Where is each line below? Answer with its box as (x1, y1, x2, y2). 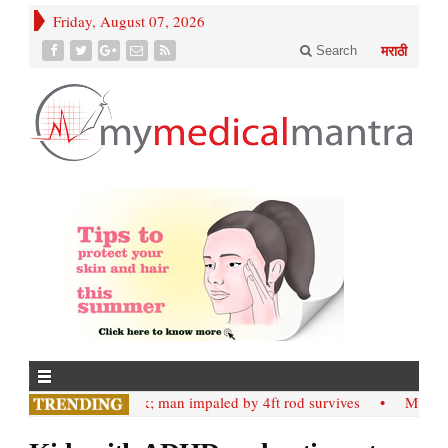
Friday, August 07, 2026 (53, 11, 205, 31)
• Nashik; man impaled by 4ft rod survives (50, 391, 350, 412)
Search (312, 43, 357, 58)
